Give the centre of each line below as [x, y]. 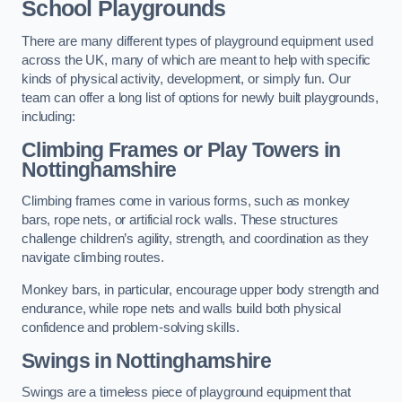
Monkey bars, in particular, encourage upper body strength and [201, 290]
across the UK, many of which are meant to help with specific [197, 61]
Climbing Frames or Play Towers [170, 149]
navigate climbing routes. [93, 258]
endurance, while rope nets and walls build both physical [181, 309]
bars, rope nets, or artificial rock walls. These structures [180, 220]
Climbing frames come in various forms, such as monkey [186, 201]
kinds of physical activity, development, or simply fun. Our [186, 79]
